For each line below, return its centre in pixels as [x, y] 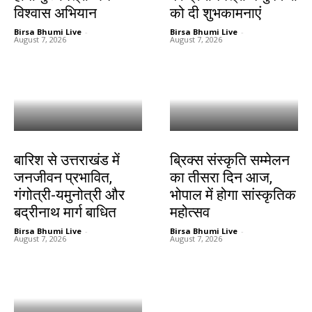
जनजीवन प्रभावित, [63, 177]
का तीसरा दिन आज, [221, 177]
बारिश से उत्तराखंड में [67, 160]
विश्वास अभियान [55, 13]
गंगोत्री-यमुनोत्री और [69, 195]
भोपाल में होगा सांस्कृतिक [233, 195]
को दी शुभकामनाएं [216, 13]
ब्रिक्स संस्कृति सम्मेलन [230, 160]
